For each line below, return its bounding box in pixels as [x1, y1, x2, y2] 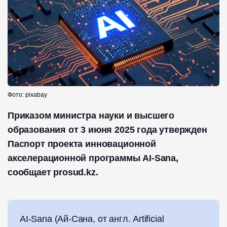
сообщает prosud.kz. [8, 167, 98, 178]
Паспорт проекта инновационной [8, 139, 156, 149]
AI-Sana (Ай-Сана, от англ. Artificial [20, 214, 164, 224]
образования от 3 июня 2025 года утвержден [8, 125, 207, 135]
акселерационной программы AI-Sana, [8, 153, 178, 164]
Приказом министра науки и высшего [8, 110, 175, 121]
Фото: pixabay [8, 91, 47, 99]
